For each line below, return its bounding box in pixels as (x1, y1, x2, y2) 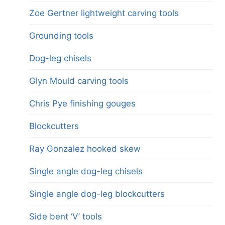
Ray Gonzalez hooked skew (29, 143, 141, 154)
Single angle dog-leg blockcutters (29, 188, 165, 199)
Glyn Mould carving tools (29, 75, 129, 86)
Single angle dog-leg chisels (29, 166, 143, 176)
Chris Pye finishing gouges (29, 98, 136, 108)
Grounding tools (29, 30, 93, 41)
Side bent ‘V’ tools (29, 211, 102, 221)
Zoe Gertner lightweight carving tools (29, 8, 179, 18)
